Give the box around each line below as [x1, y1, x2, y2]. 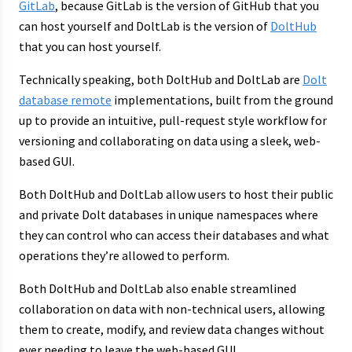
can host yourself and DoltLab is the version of [19, 17, 270, 34]
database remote [19, 91, 112, 108]
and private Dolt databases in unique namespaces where [19, 206, 318, 222]
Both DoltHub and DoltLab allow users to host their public [19, 185, 333, 202]
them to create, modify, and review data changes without [19, 321, 324, 337]
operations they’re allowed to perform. [19, 247, 229, 263]
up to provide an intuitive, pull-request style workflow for [19, 112, 327, 128]
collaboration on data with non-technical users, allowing [19, 300, 325, 317]
